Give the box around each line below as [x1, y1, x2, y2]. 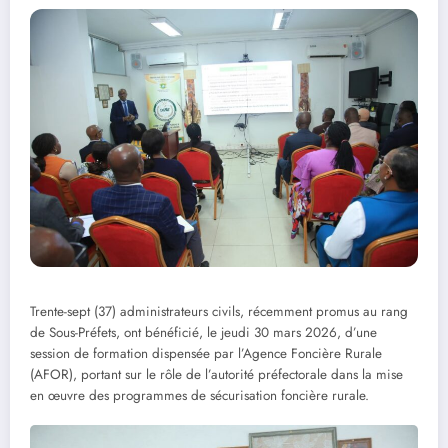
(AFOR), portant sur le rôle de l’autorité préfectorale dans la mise [30, 365, 403, 385]
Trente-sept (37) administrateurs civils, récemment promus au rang [30, 302, 408, 322]
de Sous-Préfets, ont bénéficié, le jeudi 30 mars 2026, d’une [30, 323, 377, 343]
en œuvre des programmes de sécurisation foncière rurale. [30, 386, 369, 406]
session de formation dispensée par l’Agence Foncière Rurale [30, 344, 382, 364]
